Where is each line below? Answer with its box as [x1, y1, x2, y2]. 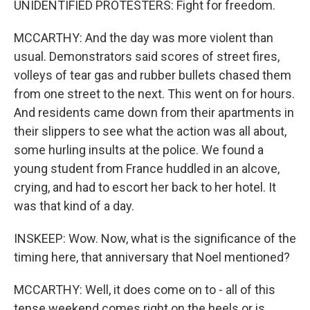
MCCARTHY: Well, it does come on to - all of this [14, 282, 275, 297]
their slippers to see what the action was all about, [14, 124, 286, 138]
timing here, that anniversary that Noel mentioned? [14, 250, 290, 264]
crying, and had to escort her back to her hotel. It [14, 180, 276, 194]
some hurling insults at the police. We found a [14, 143, 264, 157]
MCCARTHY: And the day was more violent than [14, 30, 273, 45]
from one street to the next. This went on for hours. [14, 86, 295, 101]
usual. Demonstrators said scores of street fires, [14, 49, 280, 64]
